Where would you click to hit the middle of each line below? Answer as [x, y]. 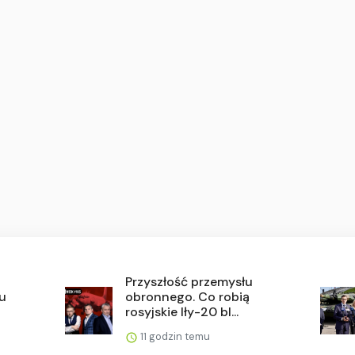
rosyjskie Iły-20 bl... [182, 311]
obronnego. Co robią [188, 296]
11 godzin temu [174, 336]
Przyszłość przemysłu [189, 281]
